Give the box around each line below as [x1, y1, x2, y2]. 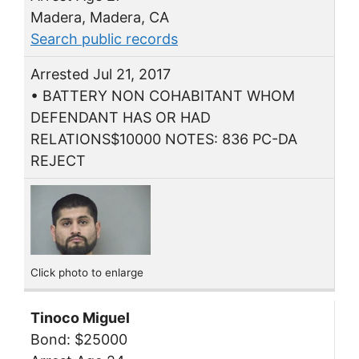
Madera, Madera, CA [30, 8, 169, 26]
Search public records [30, 30, 178, 47]
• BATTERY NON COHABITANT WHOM [30, 87, 295, 104]
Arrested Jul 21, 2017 [30, 65, 171, 83]
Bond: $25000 [30, 330, 127, 348]
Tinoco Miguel [30, 309, 130, 326]
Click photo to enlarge [30, 266, 143, 280]
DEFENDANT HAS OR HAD [30, 108, 211, 126]
